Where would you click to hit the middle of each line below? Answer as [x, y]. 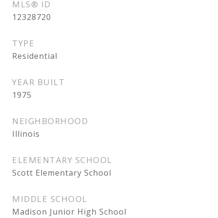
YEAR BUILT [38, 82]
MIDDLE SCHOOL [50, 199]
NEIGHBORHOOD [50, 121]
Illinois [26, 134]
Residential [35, 56]
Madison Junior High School [69, 212]
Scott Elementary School [62, 173]
